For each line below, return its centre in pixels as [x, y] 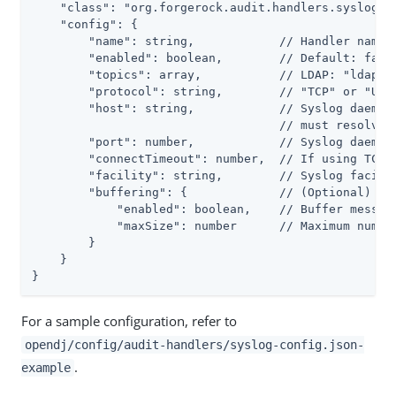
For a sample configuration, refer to [129, 320]
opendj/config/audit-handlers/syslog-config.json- [194, 344]
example [46, 367]
